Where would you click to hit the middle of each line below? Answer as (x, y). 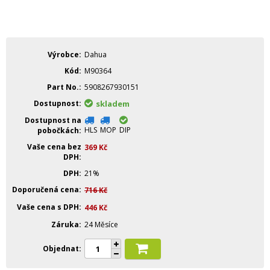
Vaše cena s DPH (48, 207)
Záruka (65, 224)
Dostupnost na (53, 120)
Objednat (61, 249)
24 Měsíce (101, 224)
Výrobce (63, 55)
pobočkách (58, 130)
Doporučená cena (46, 190)
